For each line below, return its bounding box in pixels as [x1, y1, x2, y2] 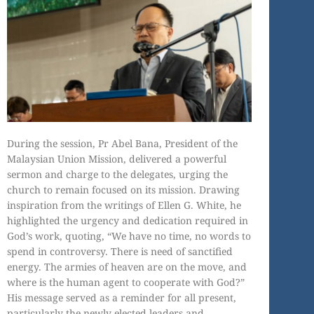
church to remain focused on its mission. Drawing [7, 182, 240, 196]
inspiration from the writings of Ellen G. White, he [7, 198, 241, 212]
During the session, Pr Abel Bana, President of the [7, 136, 238, 150]
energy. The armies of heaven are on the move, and [7, 259, 247, 273]
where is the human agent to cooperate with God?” [7, 275, 245, 289]
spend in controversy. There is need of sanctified [7, 244, 233, 258]
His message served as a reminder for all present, [7, 290, 236, 304]
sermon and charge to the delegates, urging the [7, 167, 228, 181]
